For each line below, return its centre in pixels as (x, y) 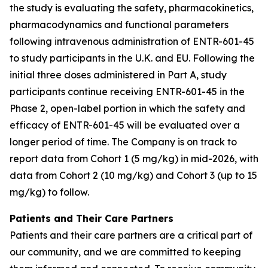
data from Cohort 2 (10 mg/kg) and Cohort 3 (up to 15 (133, 175)
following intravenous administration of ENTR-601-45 (132, 41)
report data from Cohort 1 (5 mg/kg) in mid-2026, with (134, 159)
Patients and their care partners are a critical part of (131, 235)
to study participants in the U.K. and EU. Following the (132, 58)
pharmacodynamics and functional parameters (119, 25)
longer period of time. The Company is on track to (123, 142)
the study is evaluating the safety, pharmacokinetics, (132, 8)
